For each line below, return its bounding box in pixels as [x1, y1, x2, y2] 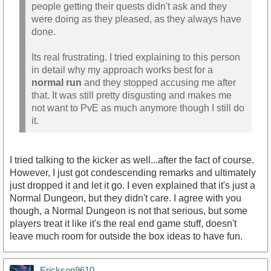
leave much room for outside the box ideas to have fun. [10, 230, 243, 241]
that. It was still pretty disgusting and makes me [31, 90, 232, 101]
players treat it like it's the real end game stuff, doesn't [10, 218, 237, 229]
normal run [31, 77, 82, 88]
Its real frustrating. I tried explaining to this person [31, 52, 240, 63]
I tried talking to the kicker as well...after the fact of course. [10, 154, 254, 165]
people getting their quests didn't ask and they [31, 1, 227, 12]
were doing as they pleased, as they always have [31, 14, 241, 25]
